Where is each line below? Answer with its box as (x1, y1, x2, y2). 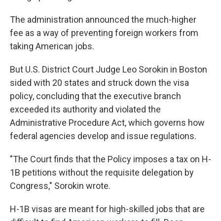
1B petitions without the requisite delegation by (10, 167, 194, 178)
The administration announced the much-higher (10, 14, 196, 25)
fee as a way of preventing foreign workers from (10, 28, 198, 38)
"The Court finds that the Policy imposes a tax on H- (10, 154, 211, 165)
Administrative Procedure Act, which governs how (10, 117, 205, 128)
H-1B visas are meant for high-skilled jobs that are (10, 204, 205, 215)
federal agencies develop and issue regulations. (10, 131, 196, 142)
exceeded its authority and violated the (10, 104, 161, 115)
